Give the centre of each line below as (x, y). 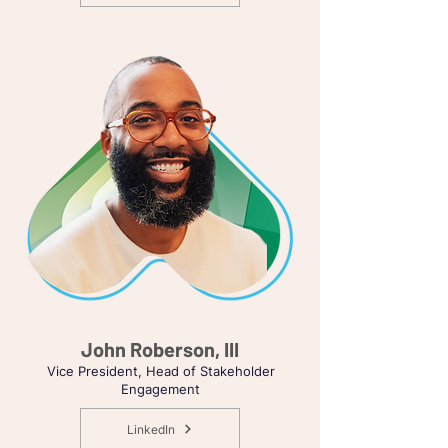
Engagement (160, 389)
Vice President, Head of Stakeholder (160, 371)
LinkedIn (151, 429)
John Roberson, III (159, 349)
